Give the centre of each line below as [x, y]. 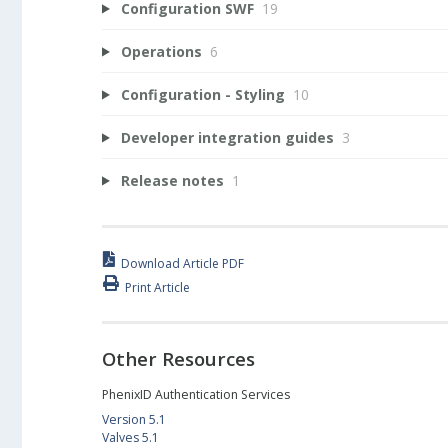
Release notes [172, 180]
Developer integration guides [227, 137]
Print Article [157, 287]
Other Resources [178, 358]
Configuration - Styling [202, 94]
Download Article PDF [182, 264]
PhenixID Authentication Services [196, 395]
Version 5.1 [134, 420]
